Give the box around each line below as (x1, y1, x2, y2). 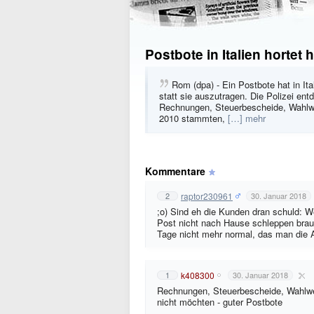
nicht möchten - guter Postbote (157, 295, 282, 308)
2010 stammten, (159, 111, 228, 125)
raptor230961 (181, 189, 233, 202)
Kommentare (145, 164, 205, 178)
